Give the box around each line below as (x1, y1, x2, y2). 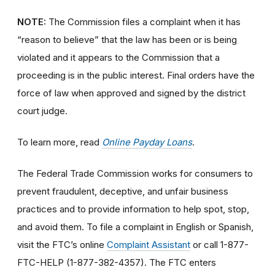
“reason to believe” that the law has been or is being (17, 33, 237, 45)
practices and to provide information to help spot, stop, (17, 203, 249, 215)
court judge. (17, 104, 68, 117)
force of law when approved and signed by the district (17, 87, 246, 99)
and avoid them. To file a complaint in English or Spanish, (17, 220, 254, 233)
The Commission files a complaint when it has (48, 15, 241, 28)
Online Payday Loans (102, 136, 192, 148)
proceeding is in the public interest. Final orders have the (17, 69, 255, 81)
